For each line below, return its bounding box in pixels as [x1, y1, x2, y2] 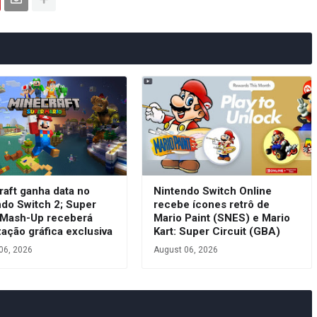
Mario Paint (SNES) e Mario [153, 212, 290, 225]
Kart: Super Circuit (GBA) [153, 225, 280, 238]
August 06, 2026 [153, 245, 218, 255]
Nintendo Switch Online [153, 185, 272, 198]
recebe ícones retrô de [153, 198, 270, 212]
